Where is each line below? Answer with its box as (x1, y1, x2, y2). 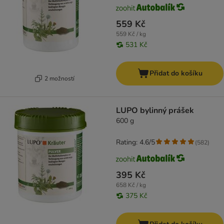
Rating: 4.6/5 (116, 137, 155, 147)
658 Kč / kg (116, 181, 146, 189)
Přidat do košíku (149, 68, 202, 78)
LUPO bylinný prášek (116, 105, 194, 116)
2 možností (44, 74, 74, 82)
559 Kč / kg (116, 30, 146, 38)
